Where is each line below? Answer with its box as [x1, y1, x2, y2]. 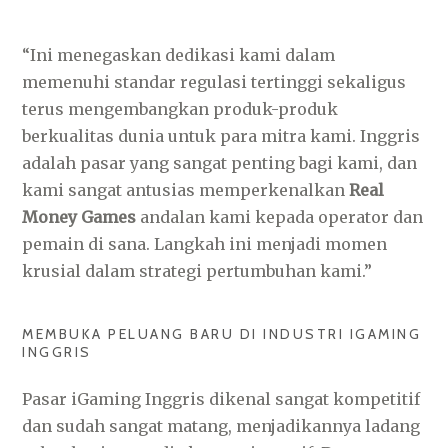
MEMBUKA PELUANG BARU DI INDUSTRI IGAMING [22, 325, 422, 343]
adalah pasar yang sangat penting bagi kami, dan [22, 153, 418, 173]
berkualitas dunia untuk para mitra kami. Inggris [22, 126, 421, 146]
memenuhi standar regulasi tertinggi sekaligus [22, 72, 407, 92]
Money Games [22, 207, 137, 227]
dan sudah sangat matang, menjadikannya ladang [22, 416, 421, 436]
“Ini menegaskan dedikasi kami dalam [22, 45, 336, 65]
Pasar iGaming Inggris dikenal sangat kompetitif [22, 389, 421, 409]
